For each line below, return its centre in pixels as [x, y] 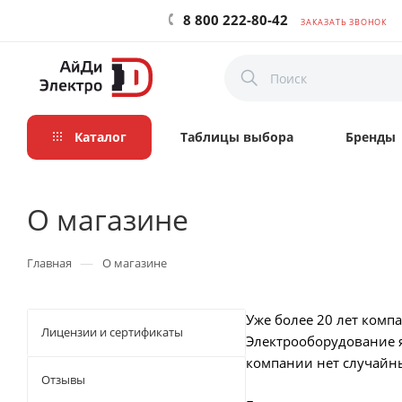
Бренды [371, 137]
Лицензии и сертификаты [112, 332]
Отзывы [63, 380]
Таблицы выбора [237, 137]
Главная [49, 263]
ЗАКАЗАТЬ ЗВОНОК [344, 22]
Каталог [98, 137]
